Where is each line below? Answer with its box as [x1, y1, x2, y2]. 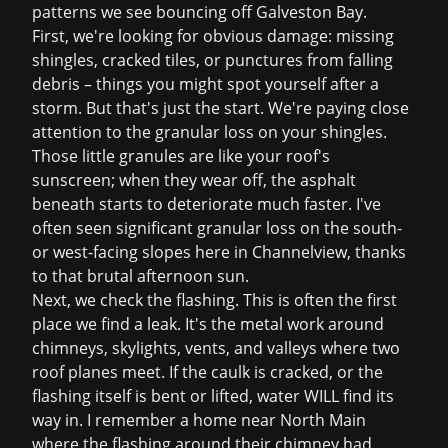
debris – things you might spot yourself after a [32, 73, 379, 95]
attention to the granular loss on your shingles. [32, 121, 387, 143]
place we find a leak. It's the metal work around [32, 313, 384, 335]
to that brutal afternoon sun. [32, 265, 249, 287]
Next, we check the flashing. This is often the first [32, 289, 397, 311]
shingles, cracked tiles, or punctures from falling [32, 49, 393, 71]
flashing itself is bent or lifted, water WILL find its [32, 385, 394, 407]
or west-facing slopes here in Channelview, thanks [32, 241, 406, 263]
